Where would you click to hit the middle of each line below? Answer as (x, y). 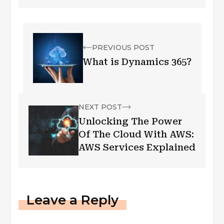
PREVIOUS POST (123, 47)
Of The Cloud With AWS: (136, 134)
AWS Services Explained (137, 147)
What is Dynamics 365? (137, 61)
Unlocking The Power (130, 121)
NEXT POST (100, 107)
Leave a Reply (72, 200)
